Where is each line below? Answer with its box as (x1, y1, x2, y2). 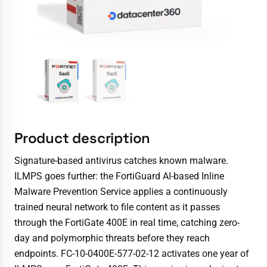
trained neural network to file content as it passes (14, 201, 220, 213)
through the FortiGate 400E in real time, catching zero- (14, 217, 240, 229)
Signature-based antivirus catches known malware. (14, 155, 228, 167)
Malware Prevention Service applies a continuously (14, 186, 228, 198)
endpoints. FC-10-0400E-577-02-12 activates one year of (14, 248, 249, 260)
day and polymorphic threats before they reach (14, 232, 210, 244)
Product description (14, 129, 151, 148)
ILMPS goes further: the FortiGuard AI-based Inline (14, 170, 224, 182)
